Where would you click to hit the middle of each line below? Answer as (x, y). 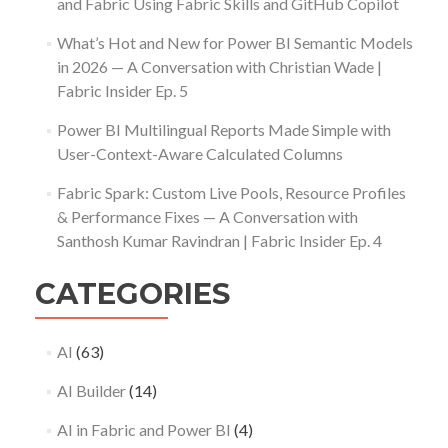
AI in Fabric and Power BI (143, 429)
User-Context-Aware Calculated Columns (199, 153)
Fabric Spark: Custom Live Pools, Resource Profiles (231, 192)
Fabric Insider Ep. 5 (122, 90)
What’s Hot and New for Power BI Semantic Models (234, 42)
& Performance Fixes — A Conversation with (207, 216)
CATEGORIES (133, 293)
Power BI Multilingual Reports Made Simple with (223, 129)
